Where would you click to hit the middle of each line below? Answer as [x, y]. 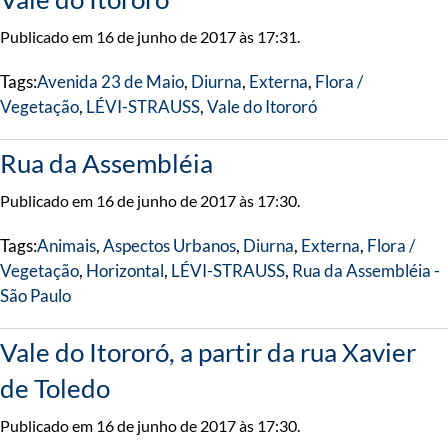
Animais [66, 245]
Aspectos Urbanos [169, 245]
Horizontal [125, 270]
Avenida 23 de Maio [110, 81]
